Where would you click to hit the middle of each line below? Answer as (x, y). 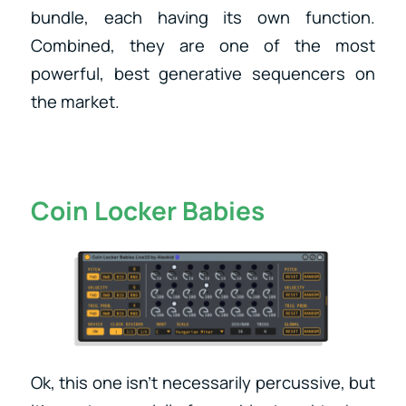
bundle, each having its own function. (203, 18)
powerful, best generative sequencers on (203, 74)
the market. (75, 102)
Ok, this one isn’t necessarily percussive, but (203, 383)
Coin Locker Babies (147, 211)
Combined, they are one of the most (203, 46)
